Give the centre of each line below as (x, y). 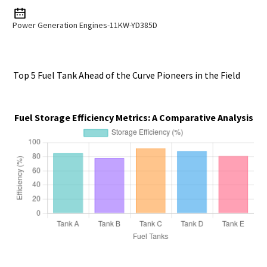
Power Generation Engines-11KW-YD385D (86, 25)
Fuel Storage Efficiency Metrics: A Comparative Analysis (133, 117)
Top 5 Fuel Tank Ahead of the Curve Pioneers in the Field (127, 75)
